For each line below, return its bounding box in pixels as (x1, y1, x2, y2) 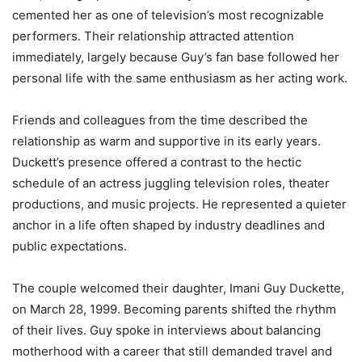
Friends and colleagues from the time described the (12, 112, 308, 128)
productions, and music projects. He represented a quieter (12, 196, 347, 212)
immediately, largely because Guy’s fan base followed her (12, 48, 339, 65)
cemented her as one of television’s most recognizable (12, 6, 324, 23)
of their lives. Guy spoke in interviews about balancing (12, 322, 321, 338)
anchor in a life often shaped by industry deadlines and (12, 217, 325, 233)
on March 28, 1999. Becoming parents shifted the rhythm (12, 301, 336, 317)
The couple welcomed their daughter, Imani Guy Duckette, (12, 280, 344, 296)
